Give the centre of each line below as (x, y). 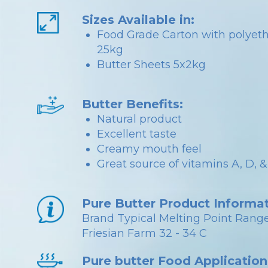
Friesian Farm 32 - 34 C (145, 233)
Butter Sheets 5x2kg (152, 65)
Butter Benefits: (132, 104)
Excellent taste (136, 134)
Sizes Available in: (138, 20)
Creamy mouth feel (149, 149)
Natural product (139, 119)
